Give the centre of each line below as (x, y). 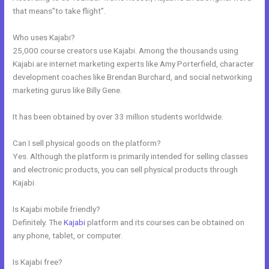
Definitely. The (38, 222)
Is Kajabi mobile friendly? (57, 209)
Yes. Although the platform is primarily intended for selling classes (131, 156)
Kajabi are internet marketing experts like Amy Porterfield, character (134, 64)
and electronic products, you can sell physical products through (125, 169)
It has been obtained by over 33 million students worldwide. (118, 117)
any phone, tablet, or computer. (68, 235)
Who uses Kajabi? (44, 38)
